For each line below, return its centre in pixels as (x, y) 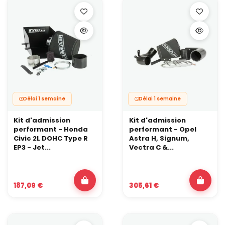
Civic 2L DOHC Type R (51, 139)
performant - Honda (51, 130)
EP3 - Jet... (32, 148)
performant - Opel (163, 130)
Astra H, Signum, (159, 139)
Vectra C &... (151, 148)
